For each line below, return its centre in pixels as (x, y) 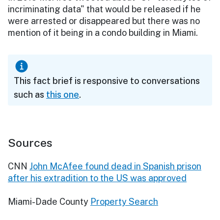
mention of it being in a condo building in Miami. (103, 32)
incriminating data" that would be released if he (104, 9)
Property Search (124, 201)
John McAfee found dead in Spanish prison (115, 166)
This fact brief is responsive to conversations (107, 81)
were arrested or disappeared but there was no (104, 21)
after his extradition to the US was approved (97, 178)
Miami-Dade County (48, 201)
